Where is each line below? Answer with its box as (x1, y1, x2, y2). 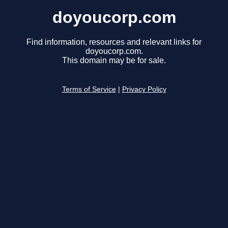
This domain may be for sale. (62, 56, 166, 65)
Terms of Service (62, 85, 116, 94)
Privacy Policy (122, 85, 166, 94)
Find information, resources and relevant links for (26, 38, 202, 47)
